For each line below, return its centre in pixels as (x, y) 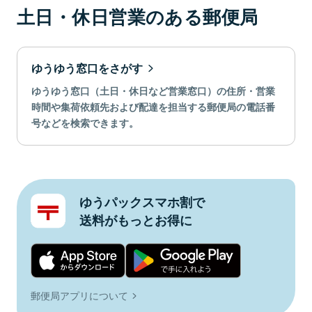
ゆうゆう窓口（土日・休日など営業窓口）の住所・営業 (153, 91)
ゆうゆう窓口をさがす (87, 68)
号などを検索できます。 (85, 123)
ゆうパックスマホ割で (142, 202)
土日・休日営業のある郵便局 (138, 16)
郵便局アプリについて (79, 295)
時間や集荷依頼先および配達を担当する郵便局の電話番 (153, 107)
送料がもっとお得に (136, 220)
